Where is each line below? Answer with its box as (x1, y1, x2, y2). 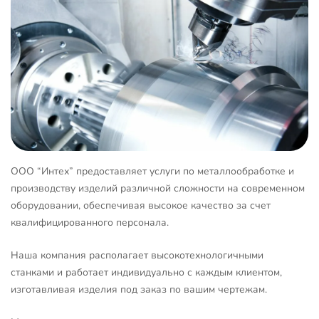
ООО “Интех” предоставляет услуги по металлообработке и (11, 164, 294, 178)
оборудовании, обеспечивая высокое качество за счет (11, 198, 271, 212)
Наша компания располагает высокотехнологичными (11, 248, 263, 262)
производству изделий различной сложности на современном (11, 181, 305, 195)
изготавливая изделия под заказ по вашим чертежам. (11, 282, 267, 296)
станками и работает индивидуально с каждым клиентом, (11, 265, 282, 279)
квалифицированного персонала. (11, 215, 169, 229)
